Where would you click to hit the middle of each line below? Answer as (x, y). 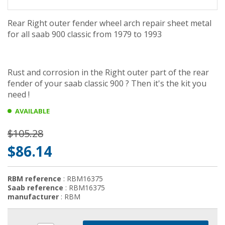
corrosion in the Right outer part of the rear (126, 72)
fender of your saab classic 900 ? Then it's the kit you (107, 83)
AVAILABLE (32, 111)
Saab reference (35, 188)
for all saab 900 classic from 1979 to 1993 (85, 34)
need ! (19, 94)
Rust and (25, 72)
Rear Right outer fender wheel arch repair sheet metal (109, 23)
